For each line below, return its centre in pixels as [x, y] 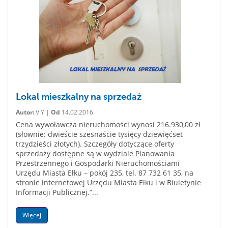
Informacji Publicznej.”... [57, 192]
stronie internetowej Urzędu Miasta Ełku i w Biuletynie [108, 182]
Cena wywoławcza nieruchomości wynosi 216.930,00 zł [108, 124]
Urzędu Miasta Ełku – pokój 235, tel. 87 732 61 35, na [105, 173]
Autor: [25, 112]
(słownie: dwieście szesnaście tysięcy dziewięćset [99, 134]
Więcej [32, 215]
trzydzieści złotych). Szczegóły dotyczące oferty [95, 144]
